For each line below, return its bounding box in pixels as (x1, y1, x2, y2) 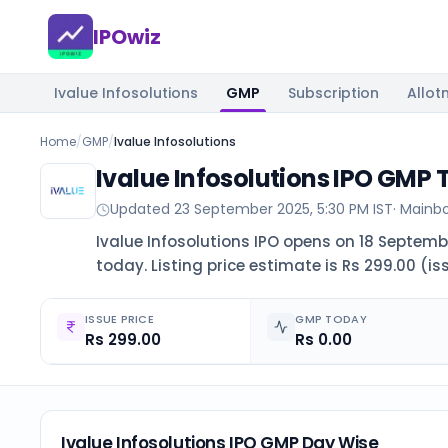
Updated (110, 199, 174, 219)
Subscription (288, 83, 379, 103)
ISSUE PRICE (85, 311, 155, 327)
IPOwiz (93, 22, 161, 51)
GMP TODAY (295, 311, 367, 327)
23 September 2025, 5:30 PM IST (174, 199, 393, 219)
